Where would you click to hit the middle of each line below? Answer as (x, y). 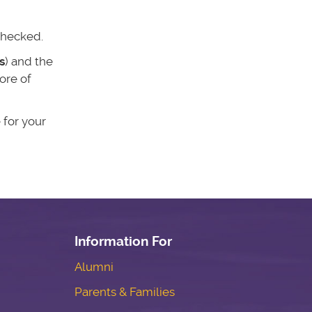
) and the (29, 61)
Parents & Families (125, 292)
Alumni (94, 267)
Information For (124, 242)
